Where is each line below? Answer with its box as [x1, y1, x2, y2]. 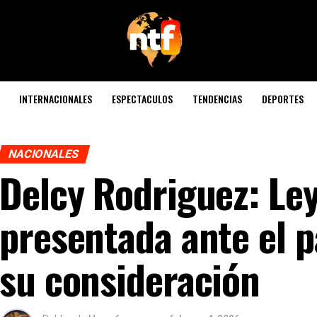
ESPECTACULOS [112, 91, 173, 106]
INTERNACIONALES [19, 91, 92, 106]
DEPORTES [262, 91, 304, 106]
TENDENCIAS [192, 91, 242, 106]
